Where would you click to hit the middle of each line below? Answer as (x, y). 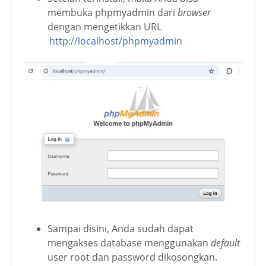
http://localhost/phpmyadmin (116, 41)
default (225, 243)
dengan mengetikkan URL (104, 26)
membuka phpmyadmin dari (113, 12)
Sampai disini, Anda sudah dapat (121, 228)
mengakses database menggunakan (129, 243)
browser (194, 12)
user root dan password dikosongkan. (132, 257)
